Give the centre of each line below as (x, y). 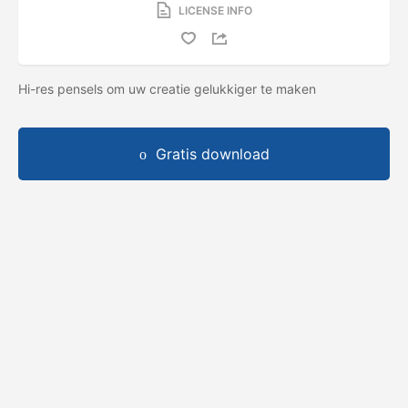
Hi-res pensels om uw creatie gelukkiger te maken (169, 88)
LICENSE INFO (215, 10)
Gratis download (212, 153)
